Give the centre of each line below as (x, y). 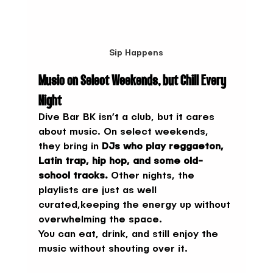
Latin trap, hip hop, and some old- (120, 162)
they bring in (70, 147)
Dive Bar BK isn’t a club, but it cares (128, 118)
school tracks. (73, 176)
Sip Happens (136, 53)
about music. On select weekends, (125, 133)
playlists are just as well (99, 191)
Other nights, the (152, 176)
